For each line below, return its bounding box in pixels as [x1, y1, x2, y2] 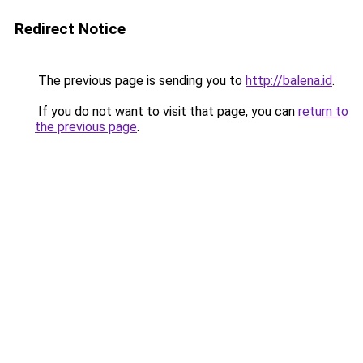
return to [298, 104, 348, 119]
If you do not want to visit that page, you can [35, 104, 298, 119]
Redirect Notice [15, 19, 126, 38]
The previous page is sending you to [35, 73, 246, 88]
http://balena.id [246, 73, 332, 88]
